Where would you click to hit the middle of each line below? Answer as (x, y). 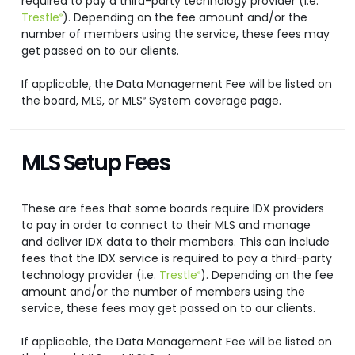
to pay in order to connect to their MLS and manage (166, 225)
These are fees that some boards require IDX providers (173, 209)
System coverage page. (214, 101)
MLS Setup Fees (95, 163)
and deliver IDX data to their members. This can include (176, 242)
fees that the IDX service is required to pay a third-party (177, 259)
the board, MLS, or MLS (82, 101)
